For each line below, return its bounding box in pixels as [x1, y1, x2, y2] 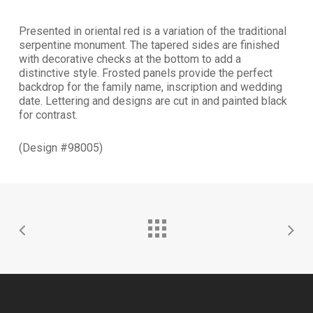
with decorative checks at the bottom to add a [18, 52, 241, 66]
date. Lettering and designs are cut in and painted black [18, 94, 287, 108]
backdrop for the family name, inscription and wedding [18, 80, 282, 94]
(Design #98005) [18, 141, 103, 155]
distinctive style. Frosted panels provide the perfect [18, 66, 272, 80]
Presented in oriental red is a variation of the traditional [18, 24, 286, 38]
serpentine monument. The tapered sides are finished [18, 38, 279, 52]
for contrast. [18, 108, 78, 122]
